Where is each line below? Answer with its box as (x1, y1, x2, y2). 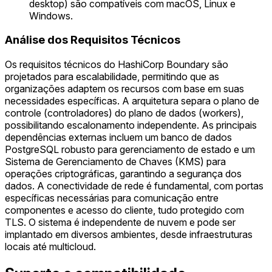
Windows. (29, 9, 73, 22)
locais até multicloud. (5, 240, 96, 253)
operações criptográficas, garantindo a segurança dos (5, 168, 242, 180)
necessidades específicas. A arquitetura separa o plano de (5, 95, 259, 107)
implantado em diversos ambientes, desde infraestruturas (5, 228, 253, 241)
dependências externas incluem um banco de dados (5, 131, 232, 144)
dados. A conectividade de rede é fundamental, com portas (5, 180, 263, 192)
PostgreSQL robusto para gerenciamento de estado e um (5, 143, 255, 156)
